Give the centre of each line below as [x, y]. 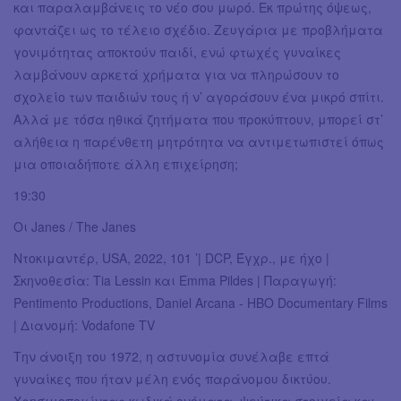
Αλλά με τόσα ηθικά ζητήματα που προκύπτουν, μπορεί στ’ [198, 119]
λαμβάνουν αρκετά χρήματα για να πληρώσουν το [176, 75]
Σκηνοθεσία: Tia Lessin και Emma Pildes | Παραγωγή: [175, 281]
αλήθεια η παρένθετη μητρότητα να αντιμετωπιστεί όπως [199, 142]
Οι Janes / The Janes [75, 227]
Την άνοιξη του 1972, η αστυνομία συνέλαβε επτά [171, 357]
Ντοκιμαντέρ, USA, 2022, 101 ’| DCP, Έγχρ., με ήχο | [171, 258]
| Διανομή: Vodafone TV [84, 325]
